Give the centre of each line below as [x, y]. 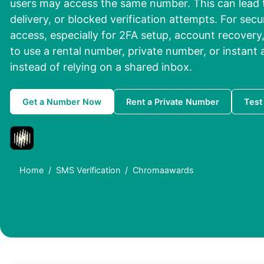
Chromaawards [163, 170]
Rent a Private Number [173, 102]
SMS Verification [88, 170]
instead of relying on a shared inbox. [101, 67]
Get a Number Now [62, 102]
